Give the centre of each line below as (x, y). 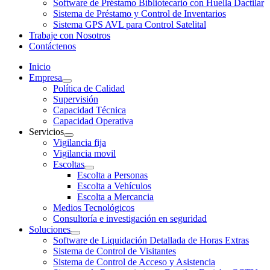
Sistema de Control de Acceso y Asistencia (134, 262)
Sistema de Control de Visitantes (115, 251)
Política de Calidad (89, 88)
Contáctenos (52, 46)
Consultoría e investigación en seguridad (130, 218)
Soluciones (50, 229)
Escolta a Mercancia (115, 197)
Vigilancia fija (80, 143)
